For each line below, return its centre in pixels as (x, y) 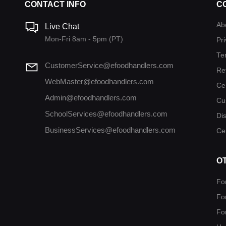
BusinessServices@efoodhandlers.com (110, 130)
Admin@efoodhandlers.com (91, 98)
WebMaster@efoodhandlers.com (99, 82)
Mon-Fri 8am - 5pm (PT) (84, 39)
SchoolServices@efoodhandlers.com (106, 114)
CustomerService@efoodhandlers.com (109, 66)
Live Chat (62, 27)
